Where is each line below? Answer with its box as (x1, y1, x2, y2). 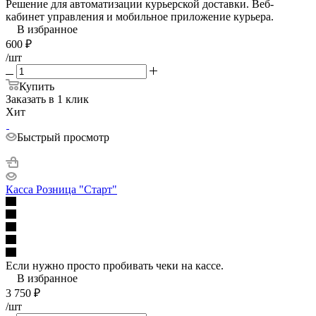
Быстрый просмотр (17, 130, 109, 143)
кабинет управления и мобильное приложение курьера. (6, 10, 274, 23)
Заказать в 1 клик (6, 92, 89, 105)
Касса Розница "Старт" (6, 183, 117, 195)
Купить (19, 80, 54, 92)
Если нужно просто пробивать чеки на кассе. (6, 259, 224, 272)
